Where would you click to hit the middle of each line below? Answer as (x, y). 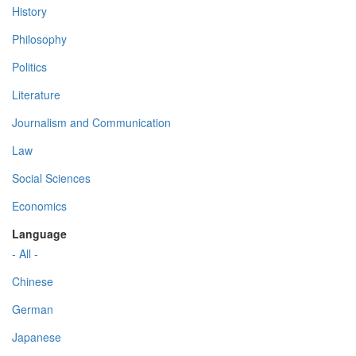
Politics (29, 67)
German (33, 310)
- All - (25, 254)
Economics (39, 206)
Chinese (33, 282)
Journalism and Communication (91, 123)
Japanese (37, 337)
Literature (36, 95)
